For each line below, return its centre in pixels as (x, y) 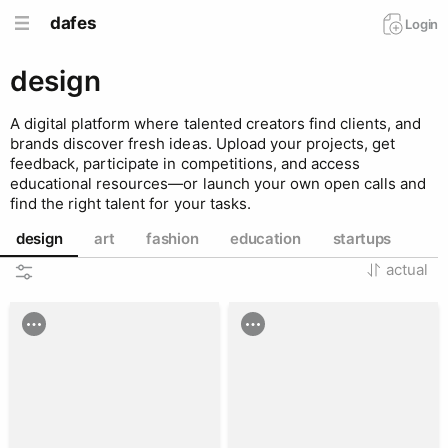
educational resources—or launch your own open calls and (218, 183)
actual (407, 269)
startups (362, 238)
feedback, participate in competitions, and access (185, 163)
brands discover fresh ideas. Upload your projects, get (203, 143)
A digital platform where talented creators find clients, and (216, 123)
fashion (172, 238)
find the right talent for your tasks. (130, 203)
